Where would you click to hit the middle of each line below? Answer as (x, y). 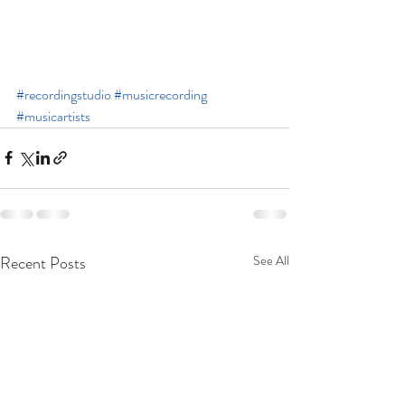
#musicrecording (160, 94)
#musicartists (53, 116)
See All (271, 260)
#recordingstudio (64, 94)
